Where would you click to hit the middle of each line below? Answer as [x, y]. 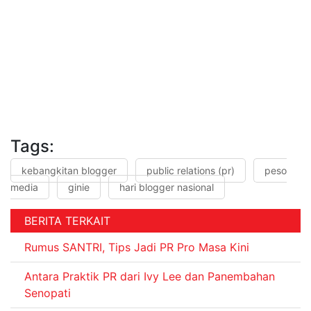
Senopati [48, 293]
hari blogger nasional [167, 187]
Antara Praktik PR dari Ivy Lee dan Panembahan [150, 277]
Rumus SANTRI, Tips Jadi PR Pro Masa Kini [137, 247]
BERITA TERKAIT [67, 220]
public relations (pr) [191, 170]
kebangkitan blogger [69, 170]
